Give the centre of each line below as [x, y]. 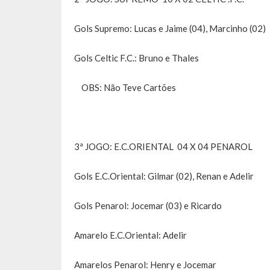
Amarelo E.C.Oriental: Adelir [130, 235]
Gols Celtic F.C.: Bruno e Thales [137, 58]
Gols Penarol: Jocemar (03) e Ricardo [148, 206]
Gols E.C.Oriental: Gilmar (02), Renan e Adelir [164, 176]
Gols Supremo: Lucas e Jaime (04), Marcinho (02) [170, 29]
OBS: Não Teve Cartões [125, 88]
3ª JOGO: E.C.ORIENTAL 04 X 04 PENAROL [163, 147]
